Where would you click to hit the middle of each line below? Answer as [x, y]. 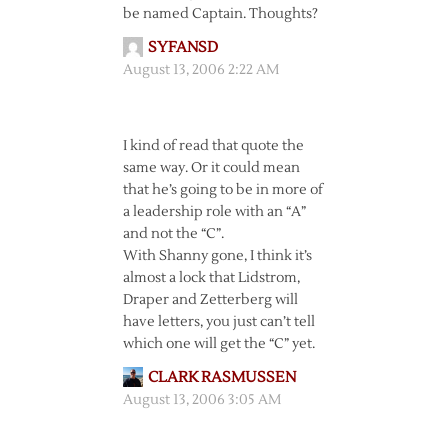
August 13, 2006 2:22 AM [200, 70]
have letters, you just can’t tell [218, 322]
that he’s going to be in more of [222, 190]
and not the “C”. [173, 234]
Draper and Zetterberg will [210, 300]
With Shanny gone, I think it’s [217, 256]
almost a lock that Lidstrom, [211, 278]
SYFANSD [182, 47]
